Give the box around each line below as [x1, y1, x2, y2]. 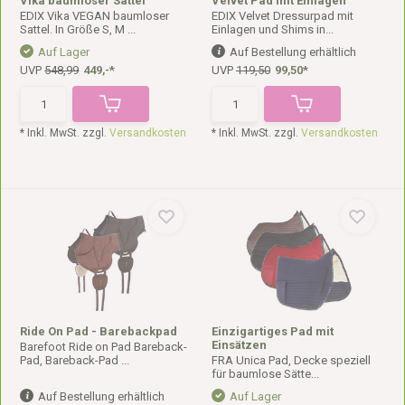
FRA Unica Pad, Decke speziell [212, 353, 371, 367]
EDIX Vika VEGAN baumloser [20, 9, 170, 23]
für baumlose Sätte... [212, 367, 319, 381]
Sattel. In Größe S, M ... [20, 23, 137, 36]
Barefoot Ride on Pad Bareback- [20, 340, 188, 353]
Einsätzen [212, 338, 267, 352]
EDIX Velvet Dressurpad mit [212, 9, 353, 23]
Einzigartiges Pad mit [212, 325, 334, 338]
